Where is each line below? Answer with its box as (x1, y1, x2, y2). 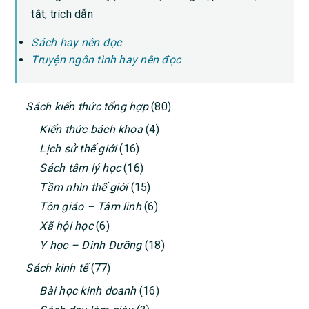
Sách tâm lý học (39, 161, 121, 175)
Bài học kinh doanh (39, 284, 137, 298)
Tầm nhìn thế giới (39, 181, 128, 195)
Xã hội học (39, 219, 93, 233)
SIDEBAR (14, 117, 101, 138)
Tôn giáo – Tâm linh (39, 200, 141, 214)
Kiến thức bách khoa (39, 123, 143, 137)
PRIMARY (14, 87, 105, 108)
